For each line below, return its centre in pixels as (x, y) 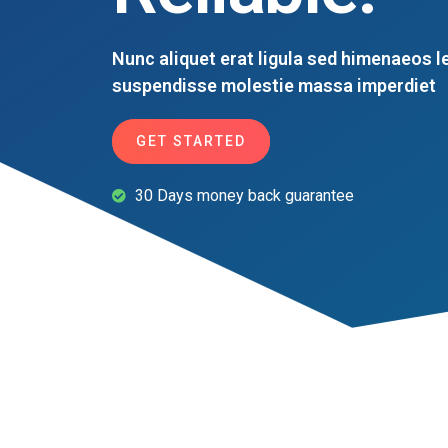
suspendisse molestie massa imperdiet (274, 86)
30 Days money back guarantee (244, 196)
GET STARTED (191, 141)
